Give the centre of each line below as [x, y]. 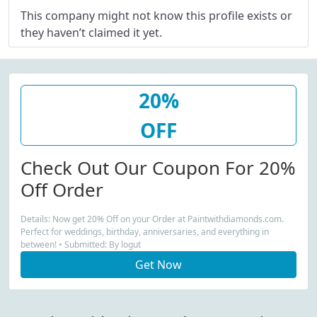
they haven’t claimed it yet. [91, 33]
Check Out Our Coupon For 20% [158, 168]
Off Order [62, 190]
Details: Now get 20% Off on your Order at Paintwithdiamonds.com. [152, 219]
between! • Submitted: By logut [81, 244]
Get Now [158, 265]
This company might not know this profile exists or [156, 16]
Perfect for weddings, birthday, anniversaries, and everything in [145, 232]
